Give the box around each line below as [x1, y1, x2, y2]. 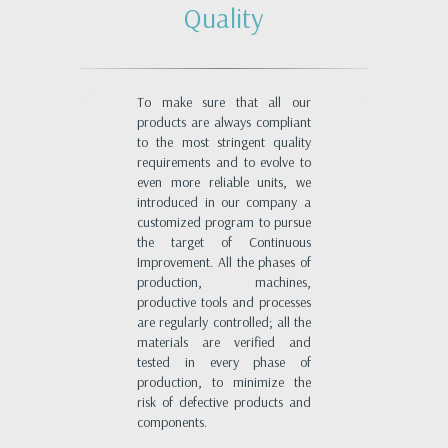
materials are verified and [137, 333, 311, 351]
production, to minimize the [137, 373, 311, 391]
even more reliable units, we [137, 173, 311, 191]
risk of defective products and [137, 393, 311, 411]
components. [137, 413, 208, 431]
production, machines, [137, 273, 311, 291]
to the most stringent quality [137, 133, 311, 151]
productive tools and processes [137, 293, 311, 311]
